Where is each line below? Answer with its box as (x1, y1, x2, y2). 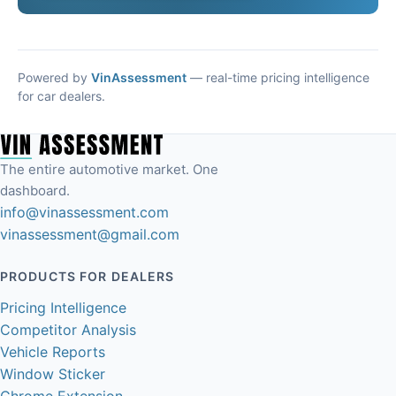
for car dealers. (18, 88, 105, 104)
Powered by (18, 70, 91, 86)
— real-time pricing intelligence (187, 70, 369, 86)
